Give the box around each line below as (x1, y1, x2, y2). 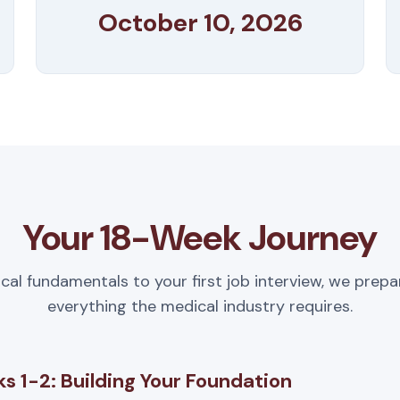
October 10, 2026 (97, 6, 303, 39)
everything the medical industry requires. (47, 296, 353, 317)
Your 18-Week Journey (22, 214, 378, 261)
